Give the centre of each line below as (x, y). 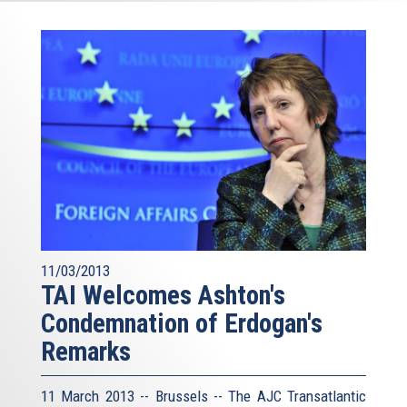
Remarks (86, 352)
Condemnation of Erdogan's (182, 324)
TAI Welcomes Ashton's (163, 296)
